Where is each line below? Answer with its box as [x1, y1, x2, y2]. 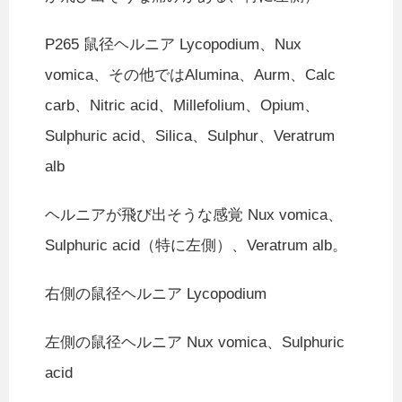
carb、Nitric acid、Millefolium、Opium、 [45, 97, 319, 115]
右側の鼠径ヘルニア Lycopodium [45, 285, 267, 303]
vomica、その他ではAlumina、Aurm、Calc [45, 66, 336, 84]
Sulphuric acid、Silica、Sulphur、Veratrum [45, 127, 335, 145]
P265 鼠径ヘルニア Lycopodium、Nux [45, 36, 301, 54]
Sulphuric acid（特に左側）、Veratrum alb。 [45, 237, 347, 255]
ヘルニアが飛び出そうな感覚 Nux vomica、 [45, 206, 343, 224]
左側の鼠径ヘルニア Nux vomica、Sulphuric [45, 334, 345, 352]
